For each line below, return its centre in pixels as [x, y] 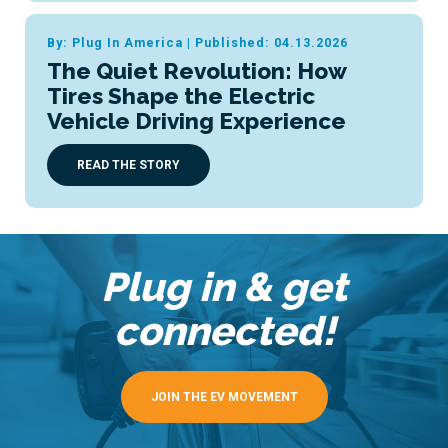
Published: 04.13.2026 [271, 42]
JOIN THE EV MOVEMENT [224, 396]
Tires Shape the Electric [180, 95]
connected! [224, 330]
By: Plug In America [114, 42]
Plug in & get [224, 286]
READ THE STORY [128, 165]
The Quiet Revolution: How [196, 70]
